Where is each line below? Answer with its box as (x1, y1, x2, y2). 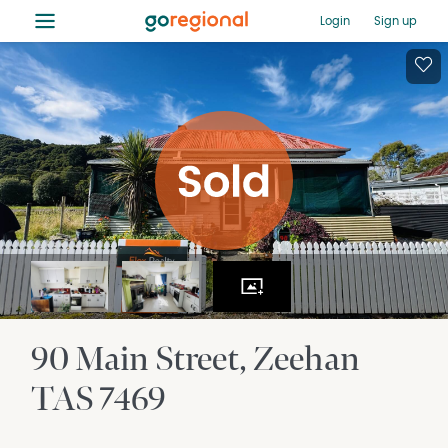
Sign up (373, 14, 417, 27)
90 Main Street (31, 338, 240, 381)
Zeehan (253, 338, 361, 381)
